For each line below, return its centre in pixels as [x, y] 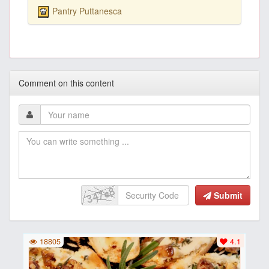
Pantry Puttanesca [87, 11]
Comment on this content [66, 83]
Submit [228, 195]
